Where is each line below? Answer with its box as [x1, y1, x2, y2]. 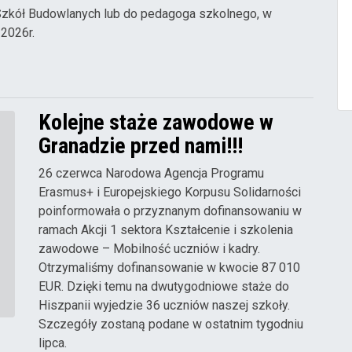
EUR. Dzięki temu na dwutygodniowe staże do [38, 279, 289, 295]
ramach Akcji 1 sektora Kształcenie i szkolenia [38, 222, 293, 238]
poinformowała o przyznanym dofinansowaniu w [38, 203, 302, 219]
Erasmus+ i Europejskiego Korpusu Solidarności [38, 185, 301, 200]
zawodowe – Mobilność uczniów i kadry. [38, 241, 260, 257]
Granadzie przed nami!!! [38, 133, 243, 159]
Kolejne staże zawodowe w [38, 109, 273, 136]
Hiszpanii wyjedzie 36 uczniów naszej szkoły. [38, 298, 290, 313]
